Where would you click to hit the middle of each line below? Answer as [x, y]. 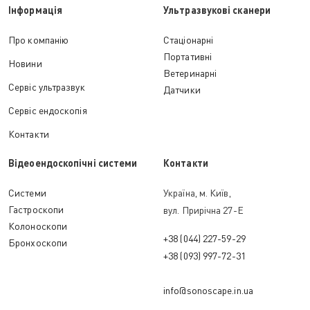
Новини [25, 63]
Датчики [182, 90]
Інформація [35, 10]
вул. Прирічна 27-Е [203, 210]
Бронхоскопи [38, 243]
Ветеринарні [190, 73]
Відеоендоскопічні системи [73, 163]
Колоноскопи [38, 226]
